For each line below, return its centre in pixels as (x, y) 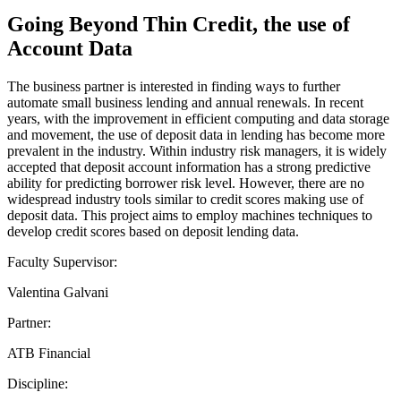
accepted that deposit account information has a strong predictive (189, 166)
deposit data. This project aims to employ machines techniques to (190, 215)
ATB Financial (49, 353)
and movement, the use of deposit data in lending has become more (196, 134)
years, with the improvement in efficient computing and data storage (198, 118)
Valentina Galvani (58, 292)
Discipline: (38, 383)
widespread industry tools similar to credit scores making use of (185, 199)
